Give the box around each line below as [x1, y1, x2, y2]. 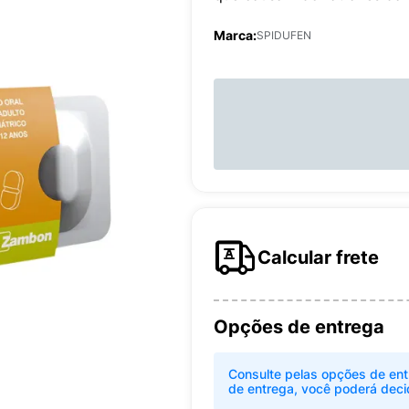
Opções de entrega [214, 316, 384, 338]
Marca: [214, 27, 257, 43]
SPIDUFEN [257, 28, 311, 42]
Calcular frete [257, 246, 379, 268]
